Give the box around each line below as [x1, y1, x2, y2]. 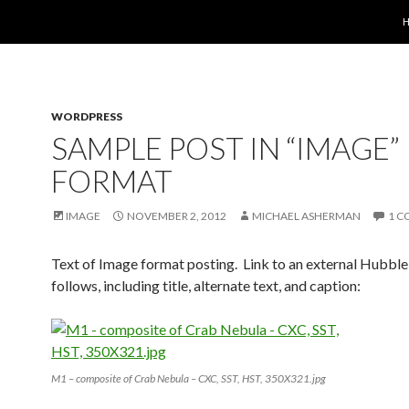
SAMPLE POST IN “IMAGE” [51, 130, 400, 166]
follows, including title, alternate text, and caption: [51, 277, 361, 294]
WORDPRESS [51, 110, 122, 123]
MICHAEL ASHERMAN [252, 209, 361, 223]
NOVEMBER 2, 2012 [127, 209, 226, 223]
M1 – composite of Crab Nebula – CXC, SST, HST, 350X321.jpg [51, 372, 326, 385]
